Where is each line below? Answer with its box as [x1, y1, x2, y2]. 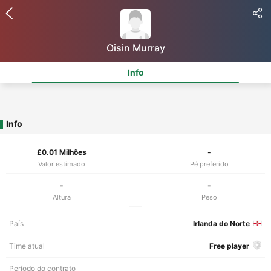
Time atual [9, 241, 45, 250]
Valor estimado [38, 160, 85, 168]
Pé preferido [190, 160, 229, 168]
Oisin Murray [106, 42, 165, 54]
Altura [52, 193, 71, 201]
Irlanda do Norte [193, 219, 250, 228]
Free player [209, 241, 249, 250]
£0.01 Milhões [36, 148, 87, 157]
